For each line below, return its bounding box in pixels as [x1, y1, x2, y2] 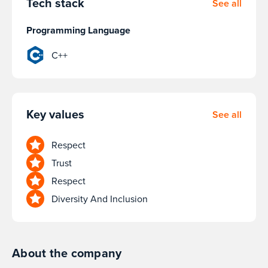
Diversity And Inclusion [51, 192, 148, 205]
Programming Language [26, 23, 130, 37]
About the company [12, 244, 122, 261]
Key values [26, 105, 84, 123]
